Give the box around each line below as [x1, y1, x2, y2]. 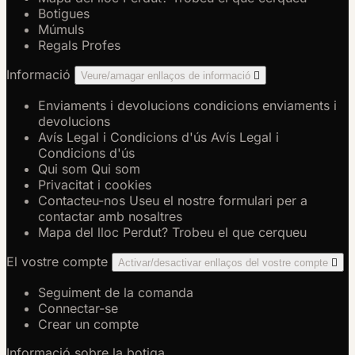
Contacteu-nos [38, 193, 129, 209]
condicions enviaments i [193, 97, 337, 114]
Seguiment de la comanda [38, 284, 193, 301]
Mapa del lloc [38, 224, 123, 241]
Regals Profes [38, 37, 120, 54]
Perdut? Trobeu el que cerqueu [123, 224, 307, 241]
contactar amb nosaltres [38, 208, 182, 225]
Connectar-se [38, 300, 118, 317]
